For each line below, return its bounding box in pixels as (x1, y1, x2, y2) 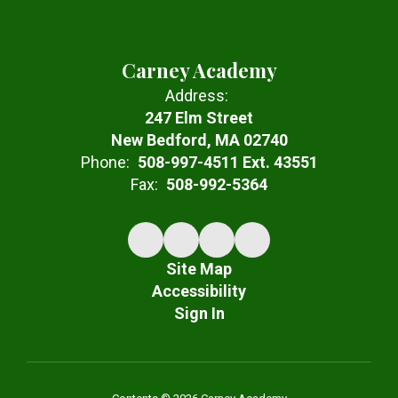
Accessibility (152, 282, 246, 300)
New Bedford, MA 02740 (110, 131, 288, 149)
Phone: (80, 153, 130, 171)
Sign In (173, 304, 225, 322)
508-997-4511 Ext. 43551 (137, 153, 318, 171)
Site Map (166, 259, 232, 278)
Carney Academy (121, 57, 277, 84)
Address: (165, 86, 228, 105)
